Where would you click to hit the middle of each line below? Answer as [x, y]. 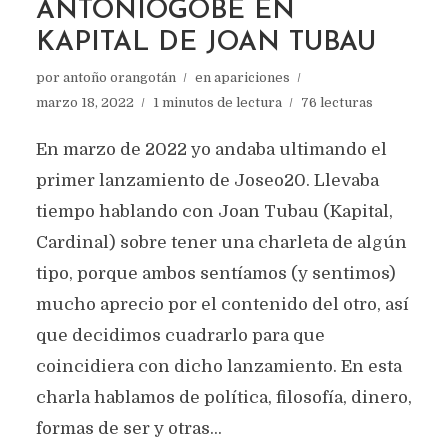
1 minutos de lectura [217, 102]
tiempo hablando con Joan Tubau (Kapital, [214, 211]
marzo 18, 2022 [84, 102]
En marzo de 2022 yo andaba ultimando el [211, 149]
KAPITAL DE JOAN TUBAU [205, 43]
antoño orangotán [119, 77]
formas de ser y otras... [128, 428]
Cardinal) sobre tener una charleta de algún [221, 242]
